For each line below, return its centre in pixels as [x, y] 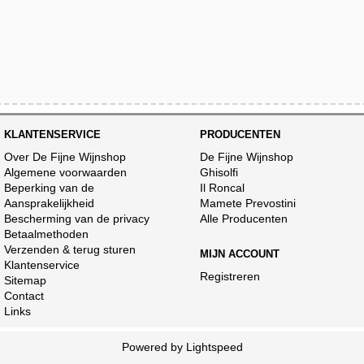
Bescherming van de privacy [77, 219]
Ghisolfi [219, 172]
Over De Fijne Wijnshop [65, 157]
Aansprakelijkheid [50, 203]
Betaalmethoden [47, 234]
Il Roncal [223, 188]
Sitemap [26, 280]
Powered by [154, 347]
